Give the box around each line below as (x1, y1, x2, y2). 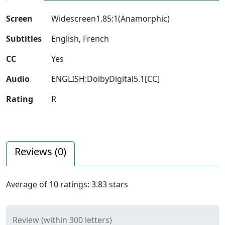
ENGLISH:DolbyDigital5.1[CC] (51, 73, 160, 84)
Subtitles (6, 33, 42, 44)
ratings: (58, 178, 91, 190)
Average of (6, 178, 49, 190)
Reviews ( (15, 144, 58, 158)
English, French (51, 33, 109, 44)
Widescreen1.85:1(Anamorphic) (51, 13, 170, 24)
